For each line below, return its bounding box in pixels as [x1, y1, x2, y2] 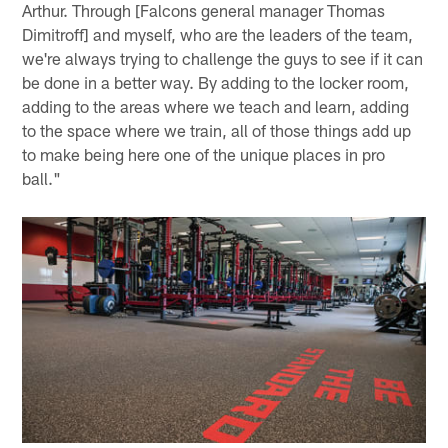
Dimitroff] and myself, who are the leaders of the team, [22, 24, 414, 45]
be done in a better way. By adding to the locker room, [22, 72, 410, 93]
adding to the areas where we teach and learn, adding [22, 96, 410, 117]
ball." [22, 168, 62, 189]
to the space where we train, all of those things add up [22, 120, 412, 141]
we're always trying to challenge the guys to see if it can [22, 48, 424, 69]
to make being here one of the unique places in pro [22, 144, 386, 165]
